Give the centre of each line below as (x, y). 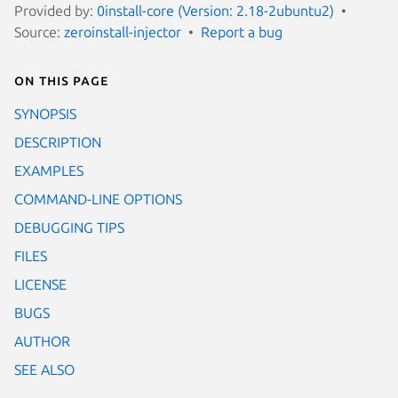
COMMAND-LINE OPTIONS (98, 199)
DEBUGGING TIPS (69, 227)
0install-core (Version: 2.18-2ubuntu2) (215, 10)
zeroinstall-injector (123, 32)
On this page (61, 80)
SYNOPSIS (45, 113)
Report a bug (242, 32)
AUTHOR (42, 341)
